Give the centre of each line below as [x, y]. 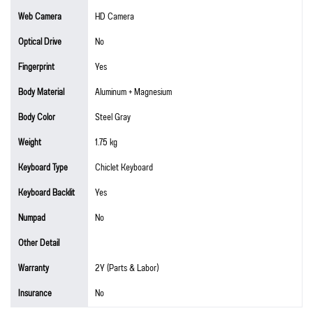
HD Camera [115, 17]
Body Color [37, 117]
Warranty [34, 268]
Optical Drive [40, 42]
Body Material [41, 92]
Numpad [32, 218]
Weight [30, 143]
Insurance [35, 293]
